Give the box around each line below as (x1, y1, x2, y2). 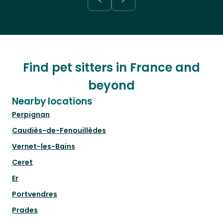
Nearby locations (12, 95, 93, 109)
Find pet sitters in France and (23, 59, 200, 76)
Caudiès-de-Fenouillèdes (12, 125, 106, 136)
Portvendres (12, 189, 57, 200)
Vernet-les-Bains (12, 141, 75, 152)
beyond (88, 77, 135, 94)
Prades (12, 205, 38, 216)
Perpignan (12, 110, 50, 120)
